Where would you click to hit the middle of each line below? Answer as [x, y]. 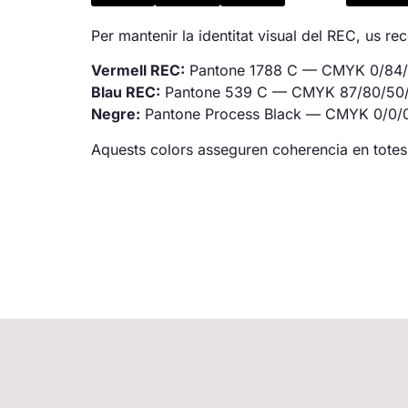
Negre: [116, 114]
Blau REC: [126, 92]
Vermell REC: [138, 71]
